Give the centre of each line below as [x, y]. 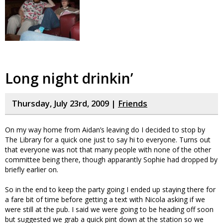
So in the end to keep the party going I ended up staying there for [110, 189]
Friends [133, 104]
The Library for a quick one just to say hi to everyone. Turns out [108, 140]
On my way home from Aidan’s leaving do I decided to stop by [105, 130]
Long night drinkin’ [69, 78]
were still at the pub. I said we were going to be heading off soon [109, 209]
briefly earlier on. [32, 169]
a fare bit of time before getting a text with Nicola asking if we [105, 199]
